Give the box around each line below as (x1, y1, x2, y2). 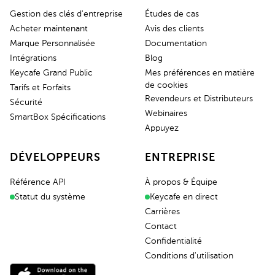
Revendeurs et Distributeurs (145, 94, 253, 103)
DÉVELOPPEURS (10, 152, 101, 163)
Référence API (10, 177, 66, 187)
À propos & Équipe (145, 177, 217, 187)
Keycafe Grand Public (10, 68, 93, 77)
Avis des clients (145, 24, 204, 33)
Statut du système (15, 192, 85, 201)
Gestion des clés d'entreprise (10, 9, 123, 18)
